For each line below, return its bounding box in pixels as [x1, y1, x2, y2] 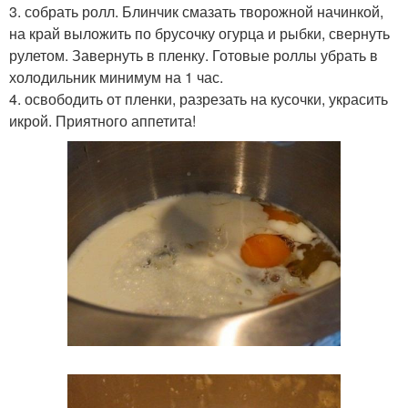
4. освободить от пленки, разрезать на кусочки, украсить [9, 88, 388, 109]
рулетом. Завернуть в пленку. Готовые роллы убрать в [9, 45, 378, 66]
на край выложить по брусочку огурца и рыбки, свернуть [9, 23, 390, 44]
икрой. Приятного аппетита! [9, 110, 196, 131]
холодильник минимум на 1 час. [9, 66, 223, 87]
